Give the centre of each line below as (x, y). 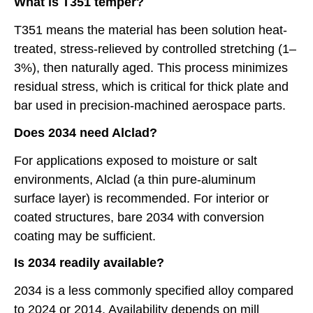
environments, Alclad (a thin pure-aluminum (135, 179)
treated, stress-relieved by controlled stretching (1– (155, 49)
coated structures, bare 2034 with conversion (139, 217)
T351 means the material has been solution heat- (151, 30)
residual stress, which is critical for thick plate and (151, 87)
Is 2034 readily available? (89, 262)
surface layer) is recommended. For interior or (141, 198)
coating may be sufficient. (85, 236)
